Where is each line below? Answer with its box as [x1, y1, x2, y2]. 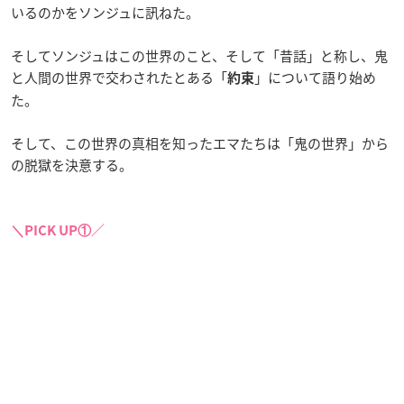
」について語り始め [254, 67, 376, 87]
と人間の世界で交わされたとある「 [11, 67, 227, 87]
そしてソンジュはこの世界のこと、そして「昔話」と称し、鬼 [11, 45, 388, 66]
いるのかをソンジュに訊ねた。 [11, 2, 199, 23]
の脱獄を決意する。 [11, 154, 133, 175]
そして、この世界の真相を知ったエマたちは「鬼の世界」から [11, 133, 389, 153]
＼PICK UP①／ [11, 223, 105, 237]
